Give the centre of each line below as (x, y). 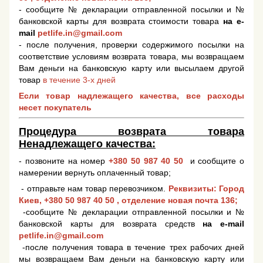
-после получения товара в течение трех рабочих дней (131, 247)
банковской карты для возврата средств (111, 224)
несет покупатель (55, 108)
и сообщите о (217, 161)
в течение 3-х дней (79, 80)
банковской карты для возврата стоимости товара (121, 21)
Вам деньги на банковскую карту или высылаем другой (131, 68)
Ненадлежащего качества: (87, 144)
